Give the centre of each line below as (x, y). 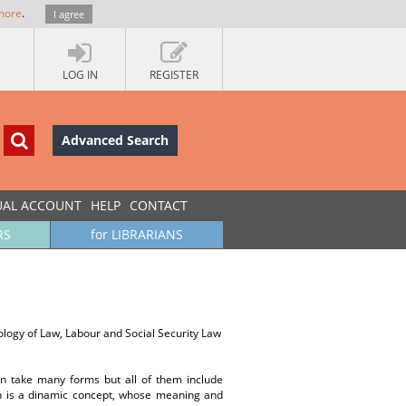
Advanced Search (115, 140)
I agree (69, 14)
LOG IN (80, 75)
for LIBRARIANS (137, 234)
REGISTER (174, 75)
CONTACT (159, 205)
